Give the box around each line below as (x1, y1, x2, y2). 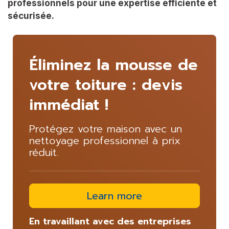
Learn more (87, 188, 142, 204)
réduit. (29, 145, 59, 161)
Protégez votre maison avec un (29, 121, 182, 137)
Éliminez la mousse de (29, 53, 198, 77)
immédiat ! (29, 93, 108, 117)
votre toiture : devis (29, 73, 182, 97)
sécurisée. (8, 10, 54, 21)
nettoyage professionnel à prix (29, 133, 180, 149)
